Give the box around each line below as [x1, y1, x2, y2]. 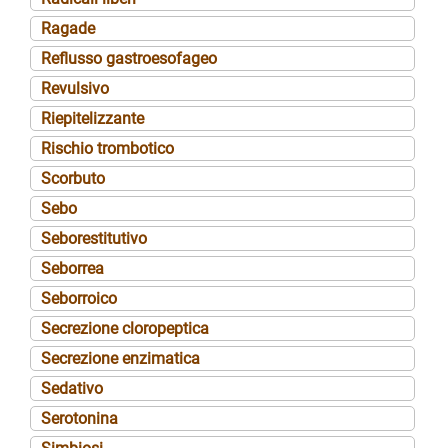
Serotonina [41, 408, 118, 428]
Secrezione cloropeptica [41, 318, 209, 338]
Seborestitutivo [41, 228, 147, 248]
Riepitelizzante [41, 108, 144, 128]
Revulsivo [41, 78, 109, 98]
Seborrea [41, 258, 104, 278]
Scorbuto [41, 168, 105, 188]
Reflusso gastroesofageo [41, 48, 217, 68]
